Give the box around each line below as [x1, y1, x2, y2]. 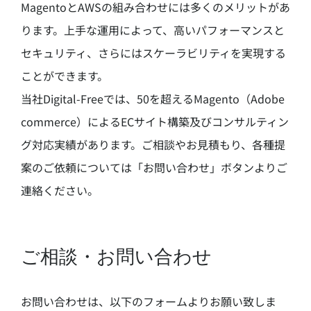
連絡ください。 [20, 181, 99, 199]
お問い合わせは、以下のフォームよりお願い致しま [20, 292, 276, 310]
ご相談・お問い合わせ [20, 245, 212, 267]
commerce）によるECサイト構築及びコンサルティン [20, 112, 289, 130]
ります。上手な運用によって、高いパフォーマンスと [20, 21, 285, 38]
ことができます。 [20, 67, 108, 84]
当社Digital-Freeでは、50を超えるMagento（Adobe [20, 90, 285, 107]
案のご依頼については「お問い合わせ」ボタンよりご [20, 158, 287, 176]
